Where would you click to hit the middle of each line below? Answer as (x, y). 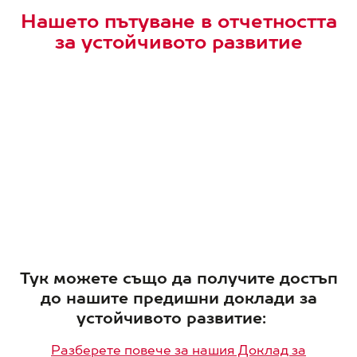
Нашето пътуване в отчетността (178, 20)
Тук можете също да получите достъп (178, 277)
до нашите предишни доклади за (178, 297)
